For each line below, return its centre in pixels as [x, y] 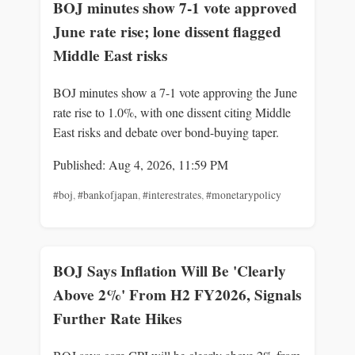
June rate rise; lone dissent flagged [167, 31]
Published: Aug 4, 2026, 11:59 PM [141, 165]
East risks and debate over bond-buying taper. [166, 132]
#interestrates [172, 195]
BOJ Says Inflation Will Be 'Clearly [170, 271]
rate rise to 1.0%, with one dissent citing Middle [172, 113]
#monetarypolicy [244, 195]
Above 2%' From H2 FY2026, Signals [177, 294]
